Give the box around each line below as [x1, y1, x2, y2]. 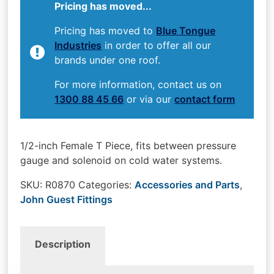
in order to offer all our [102, 39, 212, 51]
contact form [174, 92, 235, 105]
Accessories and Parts [135, 178, 240, 191]
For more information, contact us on [54, 78, 222, 91]
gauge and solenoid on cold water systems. [20, 154, 223, 166]
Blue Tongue [156, 24, 216, 37]
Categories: [78, 178, 135, 191]
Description [35, 238, 91, 251]
